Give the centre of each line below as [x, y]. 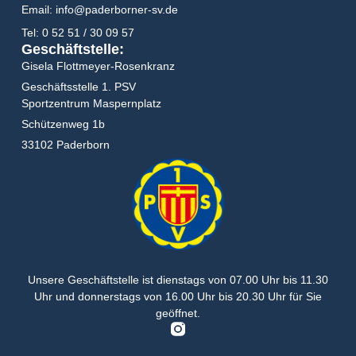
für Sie [304, 297]
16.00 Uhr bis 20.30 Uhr [226, 297]
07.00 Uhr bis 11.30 [279, 280]
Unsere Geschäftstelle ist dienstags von [129, 280]
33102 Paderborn [65, 145]
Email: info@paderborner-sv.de [99, 10]
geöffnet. [178, 313]
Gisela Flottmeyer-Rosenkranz [98, 66]
